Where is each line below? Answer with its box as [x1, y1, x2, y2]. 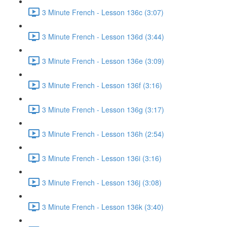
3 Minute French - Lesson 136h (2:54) [42, 128, 164, 139]
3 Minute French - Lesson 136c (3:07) [42, 7, 164, 17]
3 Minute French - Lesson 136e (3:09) [42, 55, 164, 66]
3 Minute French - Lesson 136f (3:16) [42, 80, 162, 90]
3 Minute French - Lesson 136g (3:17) [42, 104, 164, 115]
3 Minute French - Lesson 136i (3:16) [42, 153, 162, 163]
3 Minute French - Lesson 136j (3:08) [42, 177, 162, 187]
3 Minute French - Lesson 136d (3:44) [42, 31, 164, 42]
